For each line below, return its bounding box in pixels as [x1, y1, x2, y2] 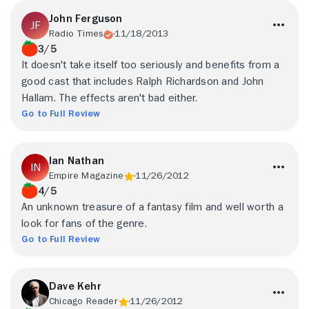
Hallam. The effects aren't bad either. [21, 92, 198, 103]
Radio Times [49, 28, 103, 38]
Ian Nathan [49, 155, 104, 166]
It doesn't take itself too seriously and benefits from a [21, 59, 280, 70]
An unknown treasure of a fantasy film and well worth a [21, 201, 283, 212]
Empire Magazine [49, 170, 123, 180]
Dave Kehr [49, 281, 101, 292]
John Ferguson [49, 13, 123, 24]
